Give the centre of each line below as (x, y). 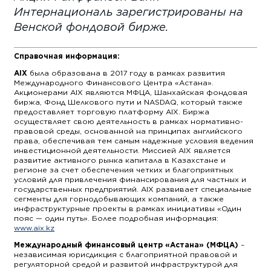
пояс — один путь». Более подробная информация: (116, 218)
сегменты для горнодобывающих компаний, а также (119, 199)
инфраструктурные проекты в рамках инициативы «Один (128, 209)
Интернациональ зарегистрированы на (129, 11)
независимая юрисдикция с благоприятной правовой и (126, 255)
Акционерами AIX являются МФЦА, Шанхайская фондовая (131, 93)
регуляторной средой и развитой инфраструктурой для (126, 264)
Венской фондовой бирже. (92, 26)
